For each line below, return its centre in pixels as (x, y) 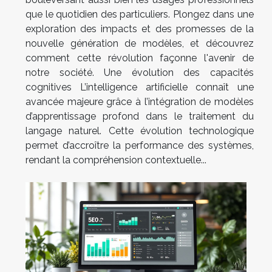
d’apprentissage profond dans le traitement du (140, 117)
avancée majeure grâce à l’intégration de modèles (140, 102)
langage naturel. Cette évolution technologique (140, 131)
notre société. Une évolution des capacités (140, 73)
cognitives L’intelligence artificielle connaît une (140, 87)
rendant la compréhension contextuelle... (116, 160)
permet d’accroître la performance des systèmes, (140, 146)
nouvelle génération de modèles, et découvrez (140, 44)
